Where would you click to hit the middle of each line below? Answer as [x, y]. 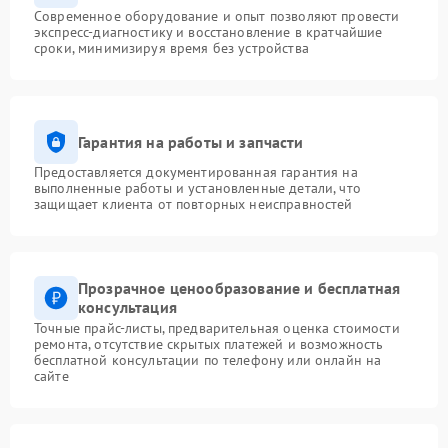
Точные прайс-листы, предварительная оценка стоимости [217, 328]
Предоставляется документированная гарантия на [196, 172]
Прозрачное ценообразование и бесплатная [239, 288]
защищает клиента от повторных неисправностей [193, 204]
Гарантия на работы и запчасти [191, 141]
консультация [127, 307]
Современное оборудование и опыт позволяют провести [217, 16]
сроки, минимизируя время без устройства [171, 48]
